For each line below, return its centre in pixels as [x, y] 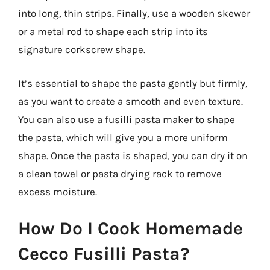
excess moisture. [58, 191]
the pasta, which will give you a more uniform [123, 137]
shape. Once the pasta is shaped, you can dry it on [133, 155]
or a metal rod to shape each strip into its [113, 31]
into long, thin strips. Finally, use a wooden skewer [134, 13]
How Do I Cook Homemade [130, 228]
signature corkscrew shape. [82, 49]
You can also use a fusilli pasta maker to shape [127, 119]
